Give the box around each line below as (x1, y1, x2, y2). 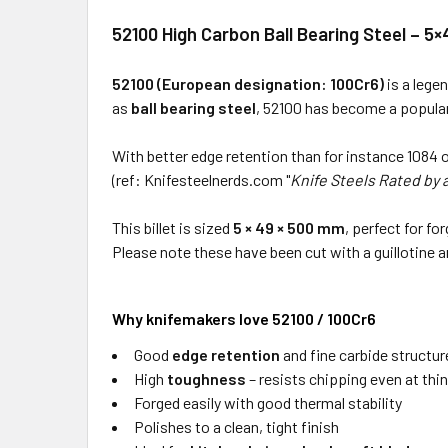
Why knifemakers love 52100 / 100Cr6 (112, 309, 376, 328)
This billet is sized (112, 218, 233, 237)
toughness (167, 369, 246, 388)
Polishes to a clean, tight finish (134, 417, 339, 436)
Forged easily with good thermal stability (134, 393, 402, 412)
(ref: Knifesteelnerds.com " (112, 170, 290, 189)
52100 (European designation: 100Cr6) (112, 74, 384, 93)
